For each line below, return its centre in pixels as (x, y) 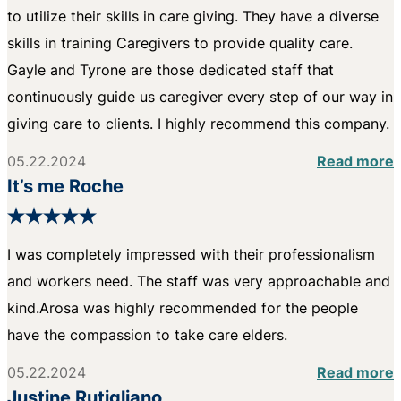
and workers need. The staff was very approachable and (199, 281)
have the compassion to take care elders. (147, 334)
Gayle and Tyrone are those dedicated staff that (171, 69)
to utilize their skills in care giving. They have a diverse (193, 16)
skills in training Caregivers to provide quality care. (180, 43)
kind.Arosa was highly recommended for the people (183, 307)
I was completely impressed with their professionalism (191, 254)
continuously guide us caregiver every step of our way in (200, 96)
